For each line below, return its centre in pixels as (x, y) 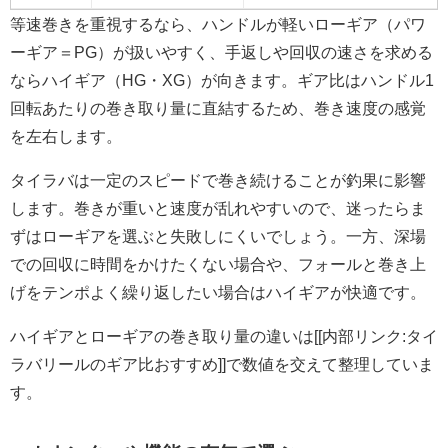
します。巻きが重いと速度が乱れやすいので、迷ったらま (218, 208)
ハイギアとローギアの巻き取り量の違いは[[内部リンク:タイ (224, 336)
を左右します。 (66, 136)
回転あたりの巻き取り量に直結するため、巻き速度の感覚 (218, 108)
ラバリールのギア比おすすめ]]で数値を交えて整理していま (222, 364)
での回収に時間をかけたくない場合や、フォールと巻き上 (218, 264)
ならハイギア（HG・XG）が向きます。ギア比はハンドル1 (222, 80)
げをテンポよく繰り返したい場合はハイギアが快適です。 (218, 292)
